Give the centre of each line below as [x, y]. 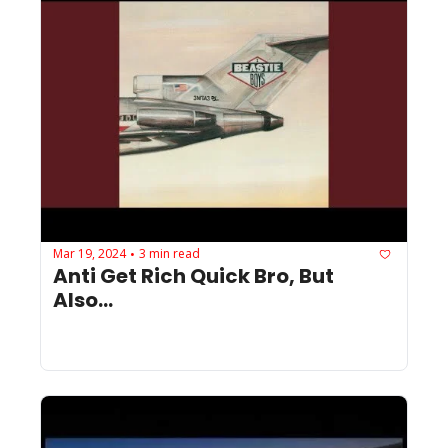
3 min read [169, 254]
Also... [83, 299]
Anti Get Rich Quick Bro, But [193, 275]
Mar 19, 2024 [89, 254]
